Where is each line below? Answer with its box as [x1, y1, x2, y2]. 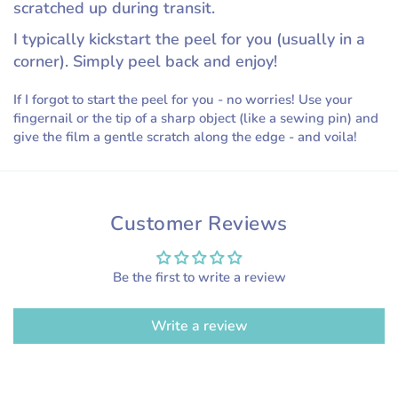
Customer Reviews [110, 209, 288, 237]
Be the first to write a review [112, 267, 286, 286]
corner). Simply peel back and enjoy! [13, 50, 277, 72]
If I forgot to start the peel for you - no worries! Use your [13, 90, 353, 108]
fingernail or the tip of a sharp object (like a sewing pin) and [13, 108, 378, 127]
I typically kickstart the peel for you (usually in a [13, 28, 365, 50]
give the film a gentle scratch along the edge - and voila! [13, 127, 357, 146]
